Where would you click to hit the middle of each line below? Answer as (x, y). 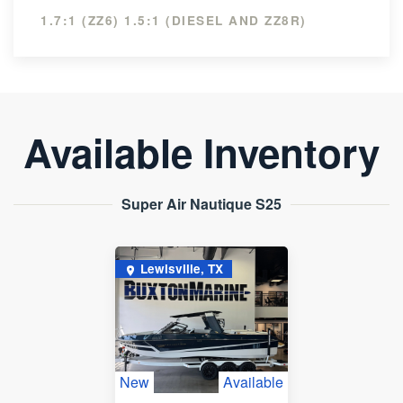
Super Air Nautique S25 (201, 204)
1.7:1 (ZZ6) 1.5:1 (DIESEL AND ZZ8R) (174, 21)
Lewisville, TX (182, 269)
